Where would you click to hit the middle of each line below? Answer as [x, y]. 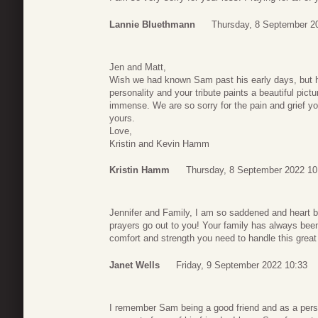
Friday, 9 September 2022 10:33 [242, 265]
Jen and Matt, [138, 67]
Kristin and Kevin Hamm [159, 143]
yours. [122, 118]
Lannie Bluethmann [152, 24]
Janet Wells [135, 265]
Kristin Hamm [139, 170]
